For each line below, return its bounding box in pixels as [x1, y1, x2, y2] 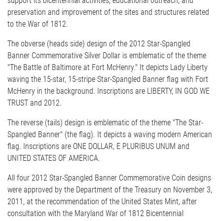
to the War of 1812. [7, 19, 68, 29]
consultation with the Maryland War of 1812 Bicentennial [7, 209, 184, 219]
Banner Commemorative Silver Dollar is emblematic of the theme [7, 51, 206, 61]
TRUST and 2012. [7, 98, 62, 108]
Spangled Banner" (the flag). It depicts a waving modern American [7, 130, 212, 140]
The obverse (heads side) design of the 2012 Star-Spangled [7, 39, 190, 49]
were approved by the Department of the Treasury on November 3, [7, 185, 212, 195]
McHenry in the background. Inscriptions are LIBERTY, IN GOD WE [7, 86, 210, 96]
